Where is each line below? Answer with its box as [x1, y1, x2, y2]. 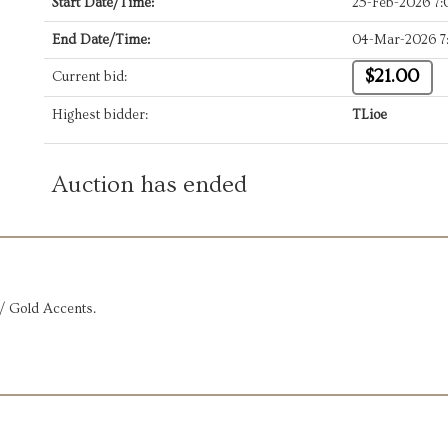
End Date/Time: [52, 32, 150, 48]
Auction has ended [52, 171, 247, 198]
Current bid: [52, 69, 127, 85]
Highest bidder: [52, 107, 148, 123]
